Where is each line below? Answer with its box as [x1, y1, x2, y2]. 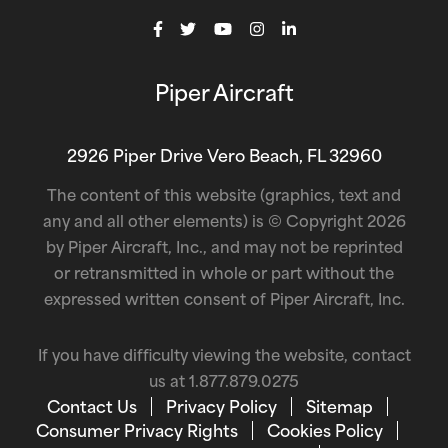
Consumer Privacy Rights [36, 425, 238, 442]
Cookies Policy [267, 425, 383, 442]
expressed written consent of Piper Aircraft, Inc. [43, 294, 405, 310]
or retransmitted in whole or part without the [54, 268, 394, 284]
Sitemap [305, 401, 373, 418]
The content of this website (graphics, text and [47, 190, 401, 206]
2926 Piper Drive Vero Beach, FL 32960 [66, 150, 382, 167]
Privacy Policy [165, 401, 277, 418]
